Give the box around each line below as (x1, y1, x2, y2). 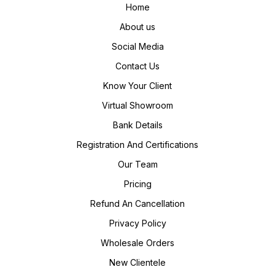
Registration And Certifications (77, 139, 198, 150)
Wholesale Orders (101, 238, 174, 249)
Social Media (111, 41, 164, 52)
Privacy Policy (109, 218, 166, 229)
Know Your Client (103, 80, 172, 91)
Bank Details (112, 120, 163, 131)
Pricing (123, 179, 152, 190)
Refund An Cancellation (90, 198, 185, 209)
